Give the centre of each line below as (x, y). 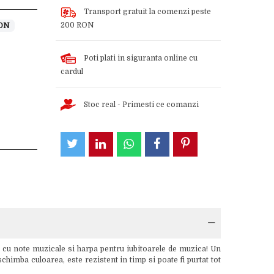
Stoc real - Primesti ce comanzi (141, 104)
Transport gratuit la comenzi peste (147, 11)
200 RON (77, 25)
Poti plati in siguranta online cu (140, 58)
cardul (72, 72)
